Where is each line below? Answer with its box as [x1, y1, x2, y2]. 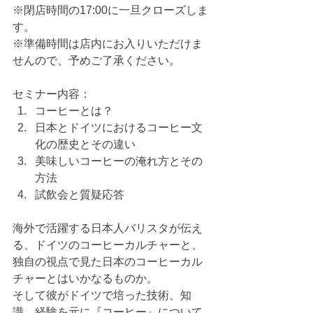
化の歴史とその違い [35, 138, 136, 151]
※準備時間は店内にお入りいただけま [13, 38, 203, 50]
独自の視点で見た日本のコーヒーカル [13, 256, 203, 268]
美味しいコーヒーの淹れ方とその [35, 155, 203, 168]
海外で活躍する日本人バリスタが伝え [13, 222, 203, 235]
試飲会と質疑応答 [35, 189, 124, 201]
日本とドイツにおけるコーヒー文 [35, 122, 203, 134]
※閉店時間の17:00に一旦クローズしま [13, 4, 208, 17]
